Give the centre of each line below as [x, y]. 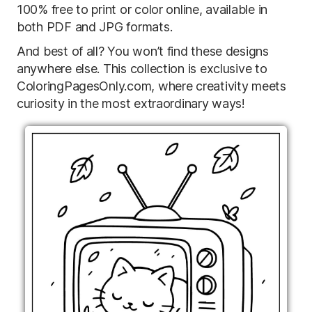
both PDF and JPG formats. [95, 27]
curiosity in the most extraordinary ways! [131, 103]
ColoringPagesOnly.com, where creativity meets [151, 86]
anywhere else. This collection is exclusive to [142, 69]
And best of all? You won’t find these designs [143, 51]
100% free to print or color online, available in [142, 9]
